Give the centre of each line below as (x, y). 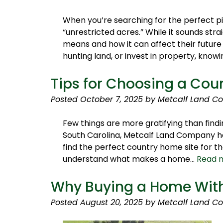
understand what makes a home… (130, 159)
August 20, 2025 (111, 202)
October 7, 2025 (111, 99)
